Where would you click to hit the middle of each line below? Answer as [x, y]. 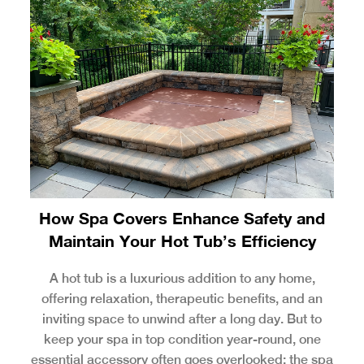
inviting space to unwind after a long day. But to [182, 319]
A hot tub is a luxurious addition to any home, [182, 279]
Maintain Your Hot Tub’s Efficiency [182, 241]
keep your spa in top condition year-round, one [182, 340]
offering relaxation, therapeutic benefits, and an [182, 299]
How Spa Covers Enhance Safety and [182, 218]
